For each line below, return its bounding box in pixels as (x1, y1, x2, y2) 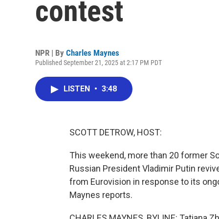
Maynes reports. (69, 190, 132, 200)
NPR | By (35, 48, 66, 58)
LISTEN (64, 84, 92, 93)
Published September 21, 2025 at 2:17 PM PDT (35, 59, 162, 66)
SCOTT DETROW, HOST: (69, 127, 162, 137)
